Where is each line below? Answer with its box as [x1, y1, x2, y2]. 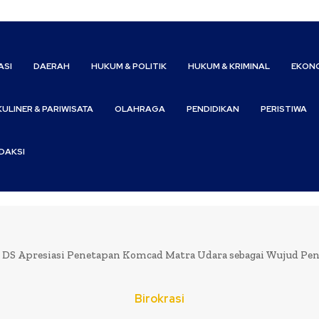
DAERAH [33, 61, 70, 73]
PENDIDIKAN [187, 103, 240, 115]
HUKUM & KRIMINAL [188, 61, 271, 73]
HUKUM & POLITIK [91, 61, 167, 73]
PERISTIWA [261, 103, 308, 115]
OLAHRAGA [115, 103, 166, 115]
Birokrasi [134, 291, 184, 307]
